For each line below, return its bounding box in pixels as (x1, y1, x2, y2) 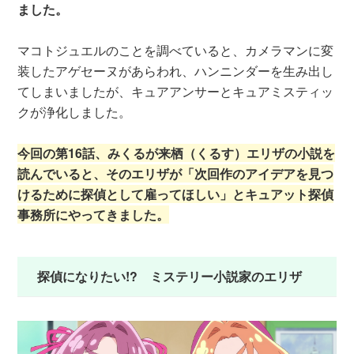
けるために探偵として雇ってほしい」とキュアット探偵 (17, 184, 334, 203)
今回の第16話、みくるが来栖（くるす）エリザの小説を (17, 143, 336, 162)
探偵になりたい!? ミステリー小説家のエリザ (37, 266, 303, 285)
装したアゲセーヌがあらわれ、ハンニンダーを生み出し (17, 61, 334, 80)
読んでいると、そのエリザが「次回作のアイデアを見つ (17, 164, 334, 183)
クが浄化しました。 (17, 102, 132, 121)
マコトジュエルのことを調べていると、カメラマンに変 (17, 40, 334, 59)
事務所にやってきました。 (17, 205, 170, 224)
